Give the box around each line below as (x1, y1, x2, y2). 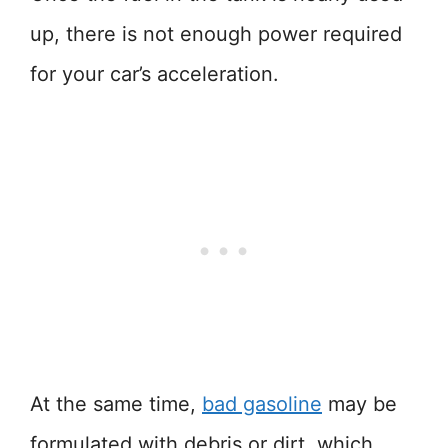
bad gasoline (202, 392, 322, 416)
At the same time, (30, 392, 202, 416)
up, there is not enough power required (30, 22, 402, 46)
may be (322, 392, 397, 416)
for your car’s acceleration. (30, 62, 279, 86)
